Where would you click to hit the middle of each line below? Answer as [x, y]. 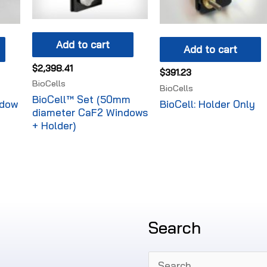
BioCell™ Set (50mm [81, 100]
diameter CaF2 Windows [90, 113]
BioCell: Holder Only [208, 104]
